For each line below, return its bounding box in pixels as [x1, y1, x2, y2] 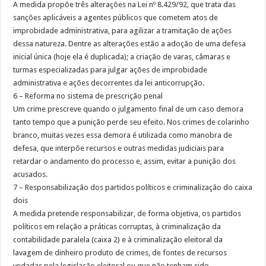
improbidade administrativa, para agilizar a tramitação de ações [13, 26, 232, 35]
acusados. [13, 169, 48, 179]
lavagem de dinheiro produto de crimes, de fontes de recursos [13, 248, 227, 257]
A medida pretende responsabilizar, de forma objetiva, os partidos [13, 208, 242, 218]
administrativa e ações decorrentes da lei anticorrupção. [13, 78, 205, 87]
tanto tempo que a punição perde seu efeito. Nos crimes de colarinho [13, 117, 250, 126]
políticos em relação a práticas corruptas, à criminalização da [13, 221, 221, 231]
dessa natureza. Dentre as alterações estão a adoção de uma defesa [13, 39, 246, 48]
